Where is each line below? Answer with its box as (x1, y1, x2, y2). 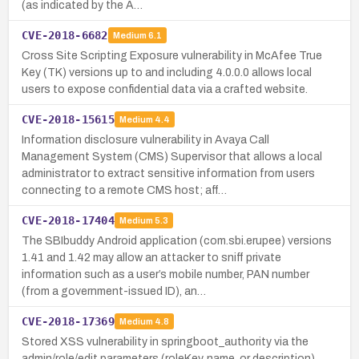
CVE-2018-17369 (22, 314, 115, 328)
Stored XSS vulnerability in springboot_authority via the (22, 335, 309, 348)
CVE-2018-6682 (22, 28, 108, 42)
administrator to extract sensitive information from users (22, 167, 315, 179)
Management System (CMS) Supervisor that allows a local (22, 150, 322, 163)
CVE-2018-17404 (22, 213, 115, 227)
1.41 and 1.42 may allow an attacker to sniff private (22, 251, 281, 264)
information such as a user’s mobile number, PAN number (22, 268, 309, 280)
